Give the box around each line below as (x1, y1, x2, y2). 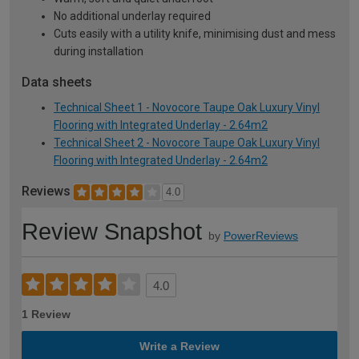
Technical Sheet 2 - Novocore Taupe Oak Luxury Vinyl (54, 136, 320, 150)
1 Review (22, 308, 71, 321)
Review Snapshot (22, 219, 202, 245)
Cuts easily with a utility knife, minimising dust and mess (54, 27, 336, 41)
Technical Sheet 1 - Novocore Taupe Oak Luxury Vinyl (54, 101, 320, 115)
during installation (54, 45, 143, 58)
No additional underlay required (54, 10, 211, 23)
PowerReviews (224, 229, 298, 243)
